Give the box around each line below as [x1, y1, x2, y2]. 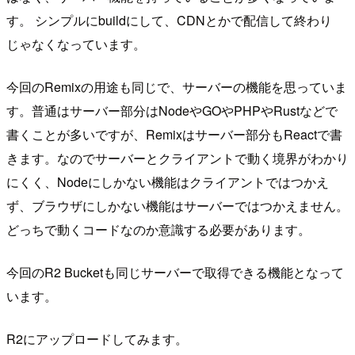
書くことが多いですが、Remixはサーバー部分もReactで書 [6, 124, 342, 143]
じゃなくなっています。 [6, 34, 146, 53]
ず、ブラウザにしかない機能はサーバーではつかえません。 [6, 196, 349, 215]
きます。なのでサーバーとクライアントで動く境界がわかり [6, 148, 349, 167]
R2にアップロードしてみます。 [6, 329, 188, 348]
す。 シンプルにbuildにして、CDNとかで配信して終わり [6, 10, 332, 29]
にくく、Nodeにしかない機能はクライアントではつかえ [6, 172, 329, 191]
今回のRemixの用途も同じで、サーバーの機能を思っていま [6, 77, 347, 96]
